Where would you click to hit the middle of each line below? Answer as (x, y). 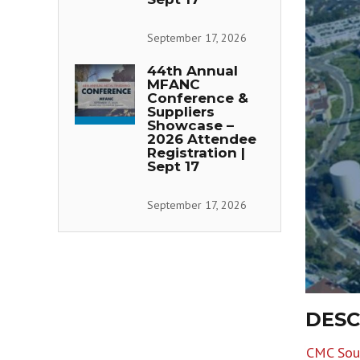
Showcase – (190, 125)
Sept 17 (173, 166)
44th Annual (192, 71)
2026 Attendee (202, 139)
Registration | (196, 153)
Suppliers (181, 112)
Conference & (198, 98)
